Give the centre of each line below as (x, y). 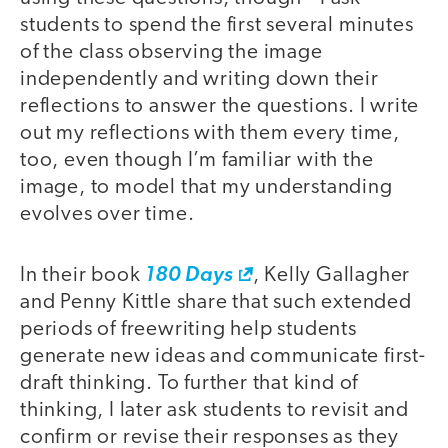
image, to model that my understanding (206, 188)
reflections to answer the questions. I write (220, 107)
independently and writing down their (199, 80)
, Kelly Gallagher (331, 275)
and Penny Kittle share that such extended (216, 302)
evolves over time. (107, 215)
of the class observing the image (171, 53)
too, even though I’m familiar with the (197, 161)
